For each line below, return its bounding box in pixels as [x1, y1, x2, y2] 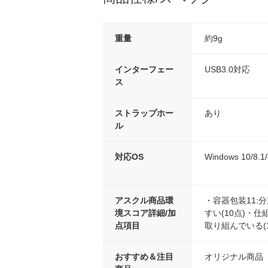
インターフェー [115, 65, 173, 75]
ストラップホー [115, 108, 173, 118]
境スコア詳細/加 [115, 208, 176, 218]
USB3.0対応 [205, 65, 250, 75]
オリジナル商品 [205, 252, 263, 262]
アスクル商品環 [115, 196, 173, 206]
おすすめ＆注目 [115, 252, 173, 262]
